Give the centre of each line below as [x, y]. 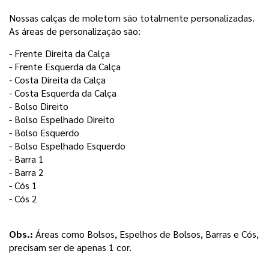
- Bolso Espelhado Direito [62, 119]
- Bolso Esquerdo [45, 133]
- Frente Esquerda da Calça [65, 67]
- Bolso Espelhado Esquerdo [68, 146]
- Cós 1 [23, 186]
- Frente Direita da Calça [61, 53]
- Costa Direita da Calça [57, 80]
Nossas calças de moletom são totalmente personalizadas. [132, 18]
